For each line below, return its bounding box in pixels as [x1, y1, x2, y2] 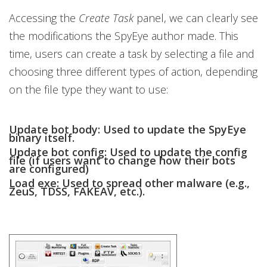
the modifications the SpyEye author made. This [9, 29, 238, 43]
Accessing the [9, 11, 79, 25]
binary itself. [9, 131, 74, 145]
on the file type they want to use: [9, 82, 168, 97]
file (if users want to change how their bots [9, 153, 235, 167]
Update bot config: [9, 145, 107, 159]
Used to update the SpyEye [100, 122, 246, 136]
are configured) [9, 162, 89, 176]
